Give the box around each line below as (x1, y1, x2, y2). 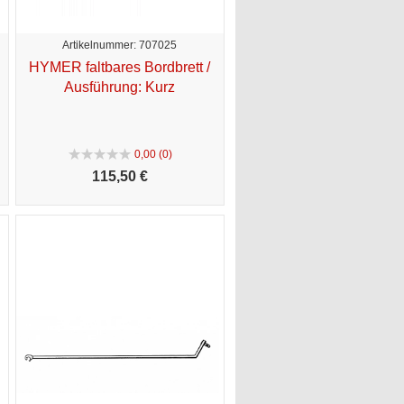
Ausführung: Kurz (64, 78, 175, 95)
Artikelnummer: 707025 (62, 38, 177, 51)
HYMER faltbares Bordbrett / (29, 59, 210, 75)
